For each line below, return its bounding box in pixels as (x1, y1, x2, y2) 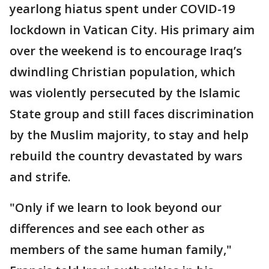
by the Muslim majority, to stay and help (10, 127, 249, 143)
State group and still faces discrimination (10, 106, 254, 122)
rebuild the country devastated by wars (10, 148, 243, 164)
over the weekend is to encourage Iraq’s (10, 43, 242, 59)
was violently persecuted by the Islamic (10, 85, 240, 101)
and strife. (10, 169, 71, 185)
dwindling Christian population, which (10, 64, 235, 80)
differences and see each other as (10, 220, 205, 237)
